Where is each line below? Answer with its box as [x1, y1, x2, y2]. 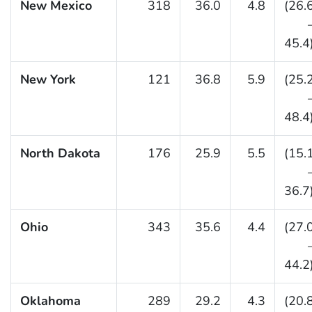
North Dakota [19, 145, 100, 162]
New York [19, 71, 76, 88]
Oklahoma [19, 292, 81, 310]
